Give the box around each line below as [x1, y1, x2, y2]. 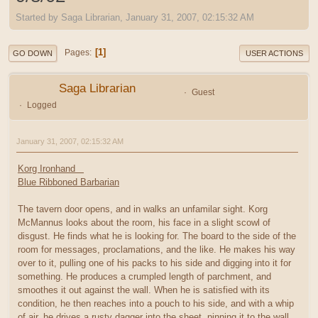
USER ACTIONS [246, 48, 303, 57]
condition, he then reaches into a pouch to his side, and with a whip [18, 298, 294, 309]
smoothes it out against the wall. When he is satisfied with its [18, 285, 270, 296]
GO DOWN [13, 48, 53, 57]
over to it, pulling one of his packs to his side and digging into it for [18, 258, 291, 269]
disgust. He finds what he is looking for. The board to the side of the [18, 231, 296, 242]
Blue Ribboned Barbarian [18, 177, 119, 188]
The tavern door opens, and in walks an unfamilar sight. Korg [18, 204, 268, 215]
